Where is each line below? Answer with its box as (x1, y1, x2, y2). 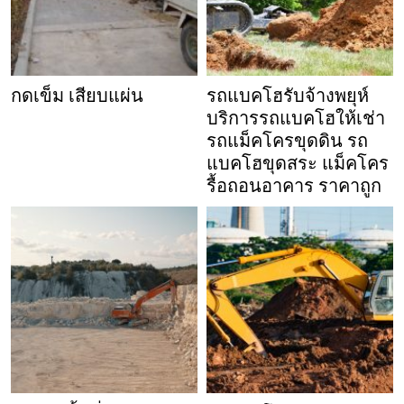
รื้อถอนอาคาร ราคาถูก (207, 171, 381, 199)
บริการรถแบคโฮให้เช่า (207, 104, 385, 132)
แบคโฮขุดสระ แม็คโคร (207, 149, 389, 177)
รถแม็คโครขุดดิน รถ (207, 126, 368, 154)
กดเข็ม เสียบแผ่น (11, 81, 143, 109)
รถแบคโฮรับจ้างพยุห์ (207, 81, 369, 109)
